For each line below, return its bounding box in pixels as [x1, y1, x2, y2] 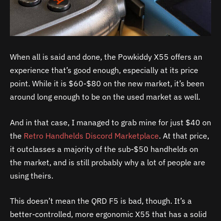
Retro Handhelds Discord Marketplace [24, 130, 159, 141]
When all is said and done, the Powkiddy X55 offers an [10, 52, 202, 62]
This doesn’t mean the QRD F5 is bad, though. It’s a [10, 196, 192, 206]
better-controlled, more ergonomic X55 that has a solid [10, 209, 207, 220]
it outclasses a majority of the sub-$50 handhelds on [10, 144, 198, 154]
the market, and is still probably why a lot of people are [10, 157, 205, 167]
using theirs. [10, 170, 53, 181]
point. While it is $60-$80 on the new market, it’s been [10, 78, 204, 89]
